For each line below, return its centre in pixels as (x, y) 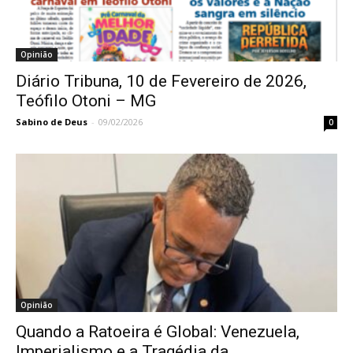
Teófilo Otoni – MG (86, 100)
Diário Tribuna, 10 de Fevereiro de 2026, (161, 81)
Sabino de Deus (52, 121)
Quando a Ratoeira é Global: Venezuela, (158, 332)
